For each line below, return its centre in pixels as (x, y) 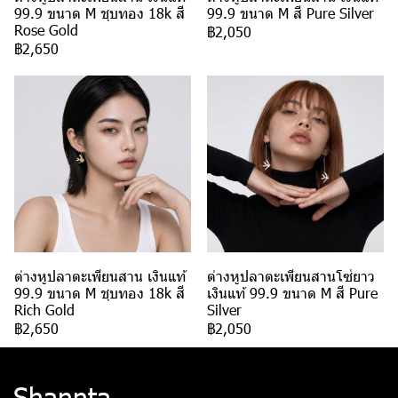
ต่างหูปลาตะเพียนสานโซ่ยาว (291, 275)
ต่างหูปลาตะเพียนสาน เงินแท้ (100, 275)
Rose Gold (46, 29)
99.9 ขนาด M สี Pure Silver (291, 12)
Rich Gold (44, 309)
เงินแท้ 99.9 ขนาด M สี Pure (292, 292)
